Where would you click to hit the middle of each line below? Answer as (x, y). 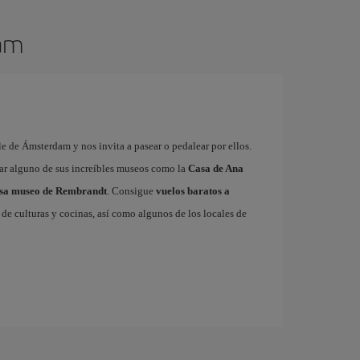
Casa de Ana (215, 168)
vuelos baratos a (192, 191)
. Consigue (131, 191)
